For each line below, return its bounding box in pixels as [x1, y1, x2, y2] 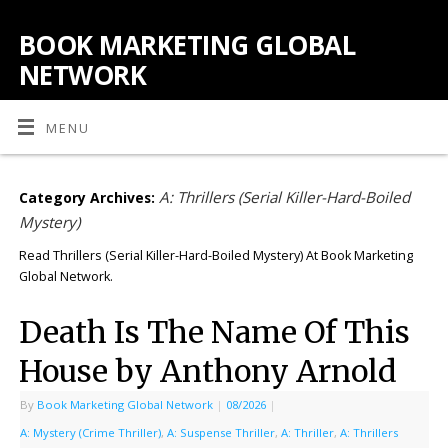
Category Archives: [18, 188, 159, 208]
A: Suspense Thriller [166, 424, 275, 440]
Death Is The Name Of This [18, 312, 410, 351]
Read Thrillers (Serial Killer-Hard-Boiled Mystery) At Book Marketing [18, 247, 413, 265]
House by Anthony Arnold [18, 351, 397, 390]
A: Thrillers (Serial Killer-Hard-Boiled [158, 187, 410, 208]
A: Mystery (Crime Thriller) [19, 424, 161, 440]
